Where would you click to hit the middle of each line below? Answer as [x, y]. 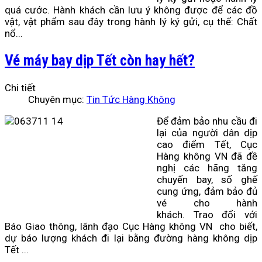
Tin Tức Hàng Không [131, 99]
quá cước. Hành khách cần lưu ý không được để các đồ [131, 10]
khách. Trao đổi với [207, 214]
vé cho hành [207, 203]
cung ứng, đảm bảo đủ [207, 191]
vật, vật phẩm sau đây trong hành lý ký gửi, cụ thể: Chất [131, 22]
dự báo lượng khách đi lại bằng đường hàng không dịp [131, 238]
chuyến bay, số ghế [207, 179]
